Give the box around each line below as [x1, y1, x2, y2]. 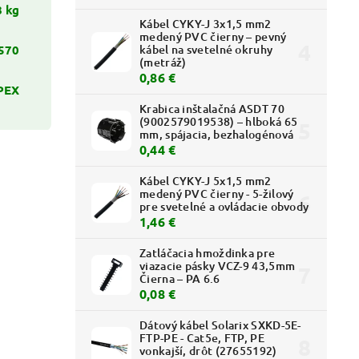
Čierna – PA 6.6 [139, 271, 220, 287]
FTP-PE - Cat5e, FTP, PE [139, 330, 264, 346]
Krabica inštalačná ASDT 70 [139, 101, 284, 117]
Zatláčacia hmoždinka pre [139, 245, 276, 261]
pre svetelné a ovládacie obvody [139, 199, 309, 215]
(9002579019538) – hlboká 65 [139, 114, 298, 130]
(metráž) [139, 54, 187, 71]
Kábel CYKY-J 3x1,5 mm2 [139, 16, 272, 32]
